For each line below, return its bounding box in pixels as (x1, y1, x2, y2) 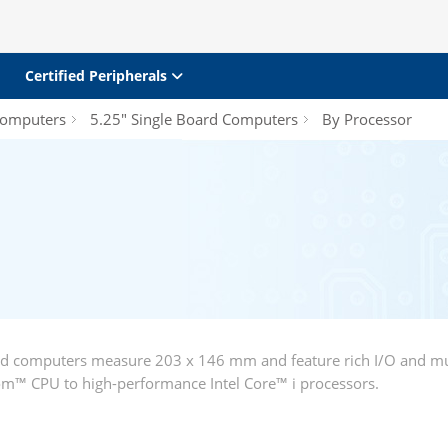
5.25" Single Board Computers (90, 109, 298, 129)
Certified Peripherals (24, 66, 171, 85)
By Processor (318, 109, 412, 129)
